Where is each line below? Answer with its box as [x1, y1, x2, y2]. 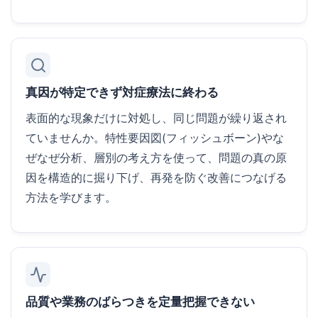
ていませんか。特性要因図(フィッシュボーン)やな [26, 131, 284, 145]
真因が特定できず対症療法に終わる [26, 85, 219, 99]
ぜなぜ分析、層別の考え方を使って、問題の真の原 [26, 150, 287, 165]
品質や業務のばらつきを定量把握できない [26, 295, 255, 309]
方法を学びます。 [26, 190, 116, 204]
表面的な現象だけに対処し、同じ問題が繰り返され [26, 111, 287, 125]
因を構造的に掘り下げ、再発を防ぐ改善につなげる [26, 170, 287, 185]
